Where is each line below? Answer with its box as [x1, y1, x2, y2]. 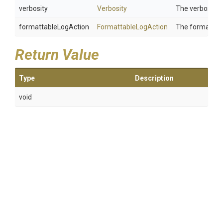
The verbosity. [176, 4, 220, 12]
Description [135, 74, 174, 82]
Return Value [15, 46, 99, 63]
